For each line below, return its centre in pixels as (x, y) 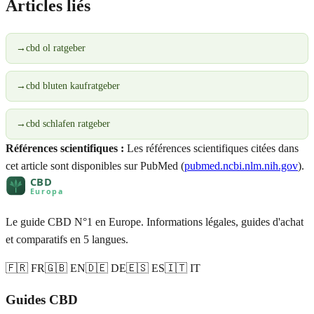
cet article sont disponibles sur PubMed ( (95, 165)
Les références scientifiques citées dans (211, 148)
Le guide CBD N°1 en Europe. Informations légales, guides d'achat (155, 221)
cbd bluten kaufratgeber (73, 86)
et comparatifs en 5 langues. (67, 239)
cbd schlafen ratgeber (68, 123)
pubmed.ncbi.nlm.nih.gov (241, 165)
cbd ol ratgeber (56, 48)
